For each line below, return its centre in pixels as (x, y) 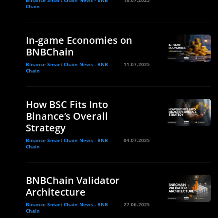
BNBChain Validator (73, 180)
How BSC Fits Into (67, 104)
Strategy (46, 127)
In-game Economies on (79, 40)
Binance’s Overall (67, 116)
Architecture (56, 192)
